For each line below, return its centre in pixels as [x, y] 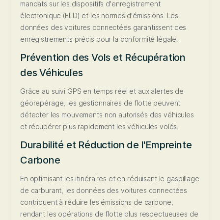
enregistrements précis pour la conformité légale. [99, 39]
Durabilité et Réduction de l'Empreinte [106, 145]
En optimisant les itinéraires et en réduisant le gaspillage [110, 179]
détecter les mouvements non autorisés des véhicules [107, 115]
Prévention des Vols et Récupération [103, 58]
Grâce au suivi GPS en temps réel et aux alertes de [102, 91]
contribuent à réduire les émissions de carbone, [97, 202]
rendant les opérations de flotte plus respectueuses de [109, 214]
